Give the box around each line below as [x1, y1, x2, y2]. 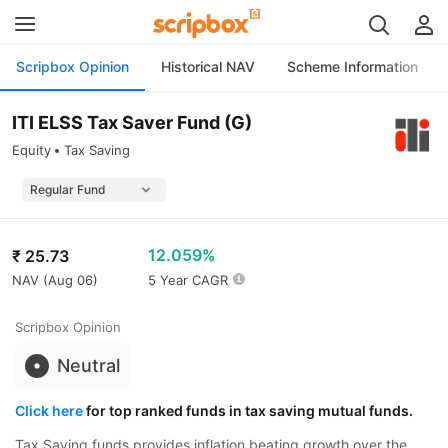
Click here [15, 402, 83, 419]
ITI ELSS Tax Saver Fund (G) [12, 112, 252, 133]
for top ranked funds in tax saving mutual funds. [83, 402, 413, 419]
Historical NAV [161, 58, 255, 75]
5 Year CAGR [148, 272, 228, 288]
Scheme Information [287, 58, 418, 75]
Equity [12, 142, 51, 158]
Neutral [57, 355, 120, 376]
